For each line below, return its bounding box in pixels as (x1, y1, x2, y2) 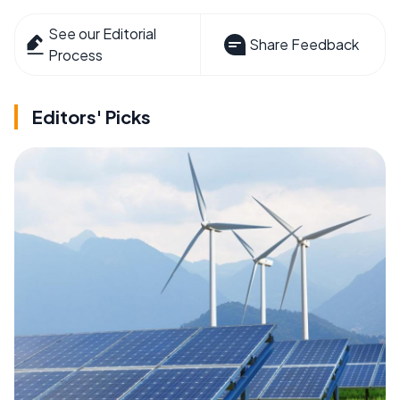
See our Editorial (48, 23, 157, 43)
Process (48, 45, 104, 64)
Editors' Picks (32, 104, 151, 128)
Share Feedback (248, 34, 359, 54)
